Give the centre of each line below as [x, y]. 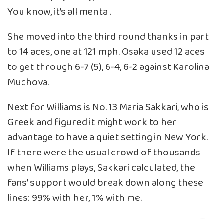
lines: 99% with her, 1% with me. [75, 198]
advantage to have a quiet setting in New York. [108, 137]
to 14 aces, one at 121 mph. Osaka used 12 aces [106, 52]
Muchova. [28, 82]
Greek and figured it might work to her [92, 122]
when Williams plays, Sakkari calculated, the [101, 168]
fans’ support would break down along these [105, 183]
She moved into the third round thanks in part [108, 37]
